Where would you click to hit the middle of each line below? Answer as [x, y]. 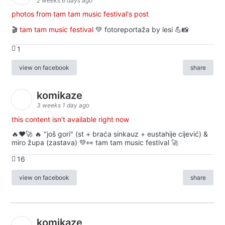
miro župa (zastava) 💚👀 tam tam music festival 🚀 [95, 143]
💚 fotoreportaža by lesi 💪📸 [141, 29]
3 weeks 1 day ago [63, 105]
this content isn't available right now [70, 119]
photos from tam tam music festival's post [80, 14]
